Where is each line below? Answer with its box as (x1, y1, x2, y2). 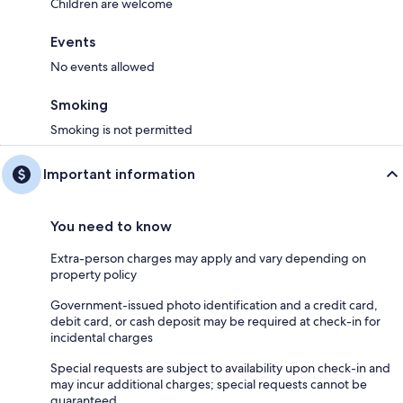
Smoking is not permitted (50, 121, 193, 138)
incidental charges (50, 329, 153, 345)
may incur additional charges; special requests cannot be (50, 376, 367, 392)
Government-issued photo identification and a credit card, (50, 297, 378, 313)
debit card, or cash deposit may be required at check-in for (50, 313, 381, 329)
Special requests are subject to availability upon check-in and (50, 360, 390, 376)
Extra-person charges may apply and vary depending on (50, 250, 366, 266)
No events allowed (50, 58, 155, 75)
